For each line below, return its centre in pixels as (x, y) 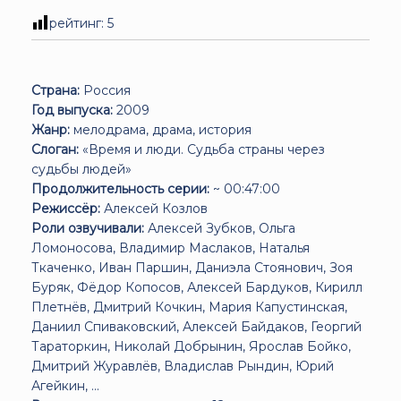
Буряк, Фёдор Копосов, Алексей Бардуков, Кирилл (197, 287)
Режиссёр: (66, 208)
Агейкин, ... (65, 385)
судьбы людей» (81, 169)
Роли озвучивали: (88, 228)
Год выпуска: (72, 110)
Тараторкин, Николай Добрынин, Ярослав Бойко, (191, 346)
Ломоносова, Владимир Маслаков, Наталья (171, 247)
